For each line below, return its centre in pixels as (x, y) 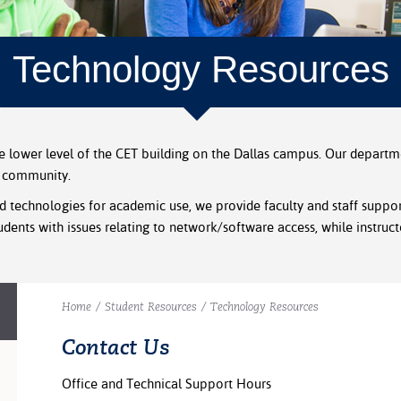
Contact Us (116, 347)
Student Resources (151, 307)
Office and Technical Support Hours (166, 384)
